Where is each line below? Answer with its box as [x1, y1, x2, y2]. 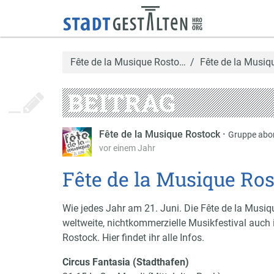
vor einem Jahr [99, 143, 155, 153]
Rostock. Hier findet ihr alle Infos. [62, 232, 204, 243]
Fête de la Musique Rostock [99, 128, 223, 140]
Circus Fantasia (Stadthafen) [62, 256, 189, 268]
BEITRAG [67, 86, 176, 119]
